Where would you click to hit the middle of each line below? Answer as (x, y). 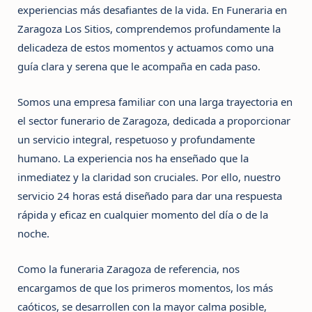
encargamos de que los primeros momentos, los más (145, 288)
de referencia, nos (195, 269)
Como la (39, 269)
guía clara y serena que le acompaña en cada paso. (139, 67)
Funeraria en (257, 10)
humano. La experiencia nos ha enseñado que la (133, 158)
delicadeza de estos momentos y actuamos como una (146, 48)
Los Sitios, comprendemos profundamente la (171, 29)
